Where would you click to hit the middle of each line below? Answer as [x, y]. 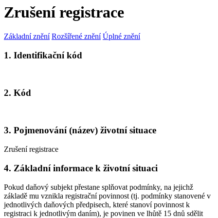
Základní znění [27, 36]
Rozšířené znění [76, 36]
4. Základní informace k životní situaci [81, 168]
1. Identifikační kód [43, 55]
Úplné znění [121, 36]
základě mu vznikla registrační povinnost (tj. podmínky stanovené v [107, 196]
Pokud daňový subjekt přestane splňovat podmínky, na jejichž [99, 187]
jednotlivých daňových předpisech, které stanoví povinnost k [97, 204]
